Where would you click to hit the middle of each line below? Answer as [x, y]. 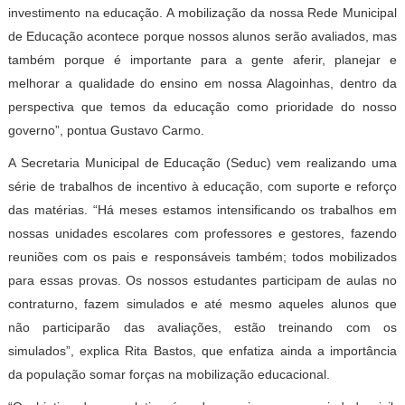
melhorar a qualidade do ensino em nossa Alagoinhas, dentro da [202, 83]
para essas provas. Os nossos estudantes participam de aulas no [202, 280]
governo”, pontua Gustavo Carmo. [106, 130]
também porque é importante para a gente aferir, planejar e [202, 60]
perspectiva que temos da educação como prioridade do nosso [202, 107]
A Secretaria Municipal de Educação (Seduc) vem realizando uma [202, 163]
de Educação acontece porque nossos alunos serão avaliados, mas [202, 36]
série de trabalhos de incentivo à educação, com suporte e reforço [202, 186]
